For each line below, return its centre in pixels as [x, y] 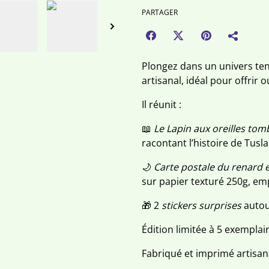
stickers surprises [201, 205]
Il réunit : [162, 104]
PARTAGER [160, 12]
